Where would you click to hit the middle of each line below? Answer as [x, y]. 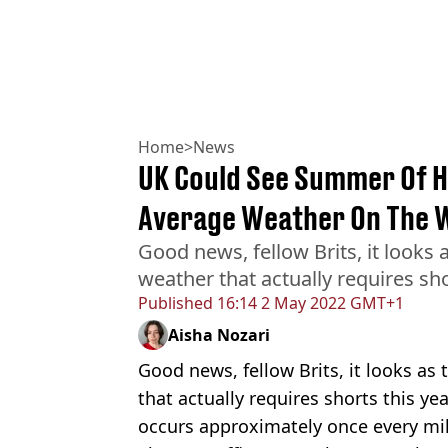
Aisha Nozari [219, 334]
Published [175, 302]
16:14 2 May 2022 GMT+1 [308, 302]
